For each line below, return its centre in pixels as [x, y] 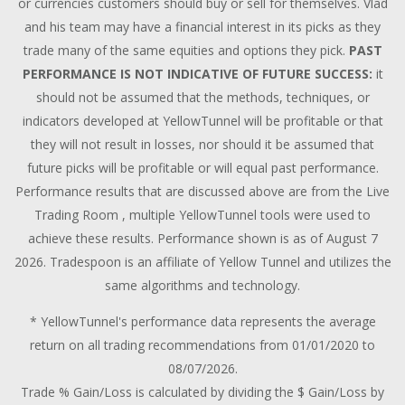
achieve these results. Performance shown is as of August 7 [202, 238]
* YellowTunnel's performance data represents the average [202, 321]
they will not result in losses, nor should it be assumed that [202, 144]
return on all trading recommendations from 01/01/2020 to [202, 344]
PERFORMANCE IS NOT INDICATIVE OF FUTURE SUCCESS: [197, 73]
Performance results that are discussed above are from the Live [202, 191]
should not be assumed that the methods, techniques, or [202, 97]
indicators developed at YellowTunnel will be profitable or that [202, 120]
